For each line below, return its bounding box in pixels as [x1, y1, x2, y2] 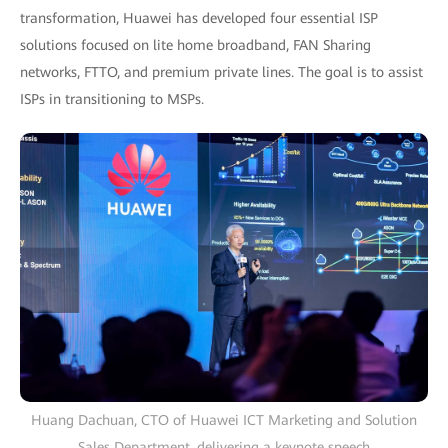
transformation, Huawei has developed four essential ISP [20, 10, 378, 27]
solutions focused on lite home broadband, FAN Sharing [20, 37, 371, 54]
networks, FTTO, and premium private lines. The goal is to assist [20, 64, 423, 81]
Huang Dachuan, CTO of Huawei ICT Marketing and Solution [31, 411, 417, 428]
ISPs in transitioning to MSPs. [20, 91, 204, 108]
